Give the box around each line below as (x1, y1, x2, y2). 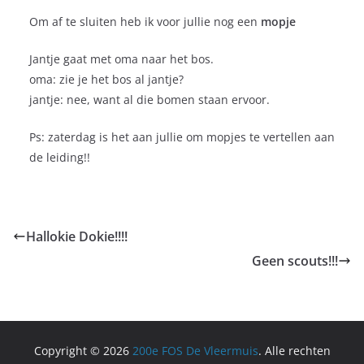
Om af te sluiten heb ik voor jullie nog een (29, 14, 261, 29)
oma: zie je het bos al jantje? (29, 71, 184, 87)
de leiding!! (29, 149, 90, 165)
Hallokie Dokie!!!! (26, 227, 128, 245)
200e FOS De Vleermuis (132, 343, 258, 358)
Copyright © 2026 (33, 343, 132, 358)
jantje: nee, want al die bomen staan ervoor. (29, 92, 270, 107)
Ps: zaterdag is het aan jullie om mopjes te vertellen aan (29, 129, 335, 145)
